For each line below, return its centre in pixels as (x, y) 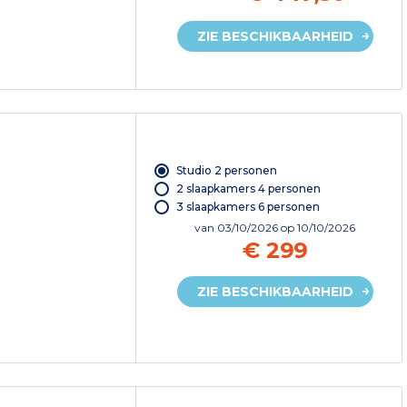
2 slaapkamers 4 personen (248, 188)
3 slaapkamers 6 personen (248, 206)
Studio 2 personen (226, 170)
